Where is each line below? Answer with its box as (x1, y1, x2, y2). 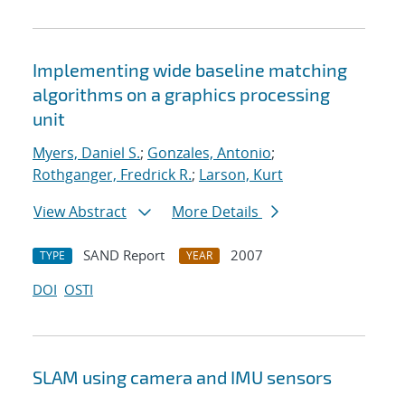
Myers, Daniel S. (33, 143, 140, 164)
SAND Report (83, 246, 165, 265)
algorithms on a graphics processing (33, 83, 330, 106)
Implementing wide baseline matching (33, 59, 347, 81)
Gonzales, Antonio (147, 143, 271, 164)
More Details (172, 202, 262, 222)
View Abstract (33, 202, 127, 222)
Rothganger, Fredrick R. (33, 165, 192, 185)
